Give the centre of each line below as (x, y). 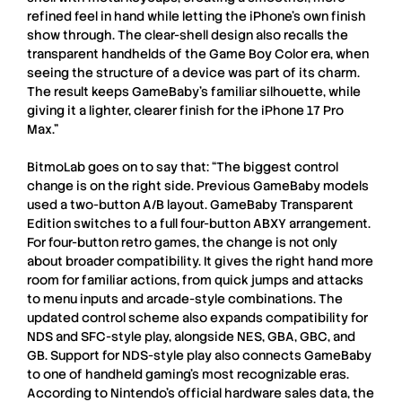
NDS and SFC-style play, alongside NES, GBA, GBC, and (191, 336)
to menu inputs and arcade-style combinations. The (185, 298)
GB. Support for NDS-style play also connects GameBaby (199, 355)
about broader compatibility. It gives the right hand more (200, 261)
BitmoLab (56, 166)
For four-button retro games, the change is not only (182, 242)
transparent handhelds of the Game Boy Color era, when (198, 53)
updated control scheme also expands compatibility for (197, 317)
